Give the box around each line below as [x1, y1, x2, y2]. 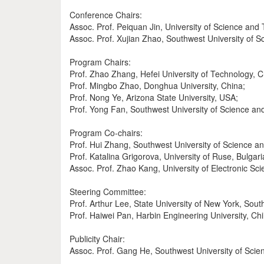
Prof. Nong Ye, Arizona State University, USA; [70, 91, 238, 103]
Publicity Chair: [70, 233, 125, 245]
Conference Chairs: [70, 9, 142, 21]
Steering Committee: [70, 186, 146, 197]
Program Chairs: [70, 56, 131, 68]
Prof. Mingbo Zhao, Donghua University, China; [70, 80, 245, 91]
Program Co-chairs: [70, 127, 143, 138]
